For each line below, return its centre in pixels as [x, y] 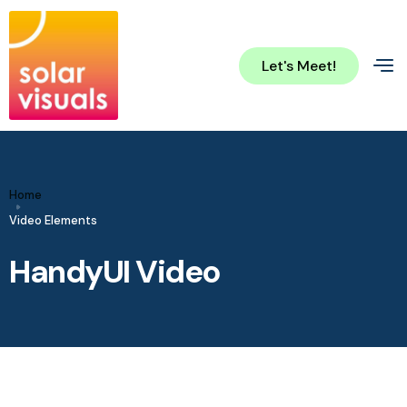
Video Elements [53, 220]
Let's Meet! [299, 65]
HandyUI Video [115, 272]
